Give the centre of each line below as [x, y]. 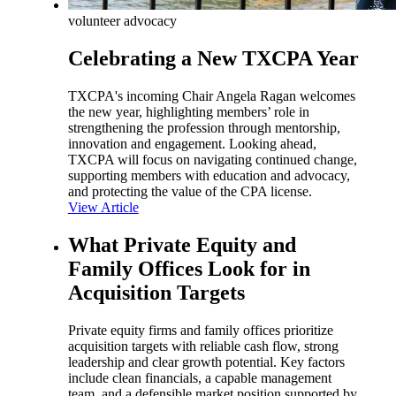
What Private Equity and [182, 244]
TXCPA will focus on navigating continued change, [212, 159]
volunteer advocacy [122, 21]
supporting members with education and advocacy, [209, 175]
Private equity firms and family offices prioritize [200, 330]
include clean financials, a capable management [199, 377]
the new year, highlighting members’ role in [188, 111]
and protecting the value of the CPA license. [190, 191]
